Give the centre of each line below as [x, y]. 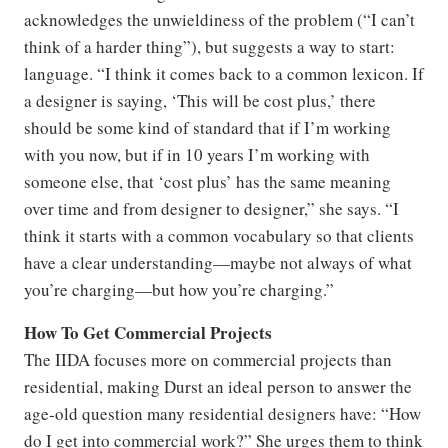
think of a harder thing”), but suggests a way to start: [209, 46]
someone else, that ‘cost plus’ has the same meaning [207, 181]
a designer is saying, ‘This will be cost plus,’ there [200, 100]
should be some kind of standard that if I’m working [207, 127]
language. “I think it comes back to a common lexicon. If [224, 73]
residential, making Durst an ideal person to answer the [218, 386]
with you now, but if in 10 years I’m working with [197, 154]
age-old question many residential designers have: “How [222, 413]
